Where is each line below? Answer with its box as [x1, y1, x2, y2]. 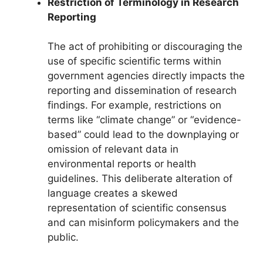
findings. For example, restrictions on [48, 99, 221, 112]
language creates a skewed [48, 187, 178, 200]
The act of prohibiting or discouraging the [48, 41, 242, 53]
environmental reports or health [48, 158, 196, 170]
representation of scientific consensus [48, 202, 227, 214]
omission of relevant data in [48, 143, 178, 156]
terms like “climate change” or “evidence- [48, 114, 241, 126]
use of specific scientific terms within [48, 55, 221, 68]
